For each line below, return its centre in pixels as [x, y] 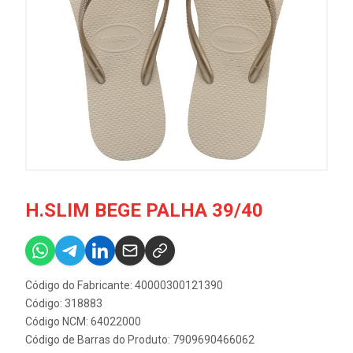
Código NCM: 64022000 [83, 321]
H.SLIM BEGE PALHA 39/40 [144, 210]
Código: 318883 [64, 303]
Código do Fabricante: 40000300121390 [124, 285]
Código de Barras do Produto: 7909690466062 [140, 340]
